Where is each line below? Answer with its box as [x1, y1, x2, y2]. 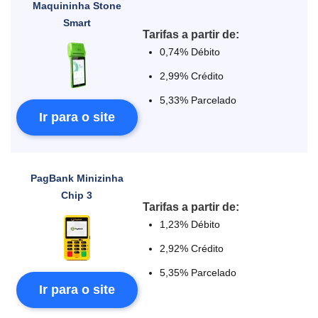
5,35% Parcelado [160, 267, 237, 278]
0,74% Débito [160, 46, 221, 57]
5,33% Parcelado [160, 94, 237, 106]
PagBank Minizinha [30, 172, 124, 184]
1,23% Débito [160, 219, 221, 230]
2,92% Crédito [160, 243, 224, 254]
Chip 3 [61, 190, 93, 201]
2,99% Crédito [160, 70, 224, 82]
